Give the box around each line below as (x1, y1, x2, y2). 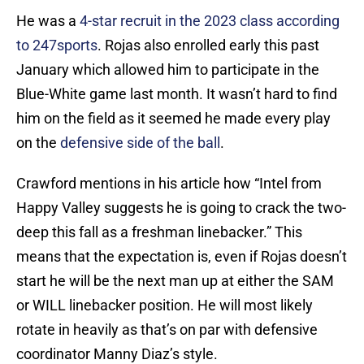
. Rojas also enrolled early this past (97, 37, 319, 54)
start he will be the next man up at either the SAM (16, 272, 334, 290)
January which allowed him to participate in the (16, 61, 319, 79)
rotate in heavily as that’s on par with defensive (16, 321, 318, 339)
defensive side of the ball (60, 134, 220, 152)
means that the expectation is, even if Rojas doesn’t (16, 248, 347, 266)
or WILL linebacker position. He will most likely (16, 297, 313, 314)
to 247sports (16, 37, 97, 54)
